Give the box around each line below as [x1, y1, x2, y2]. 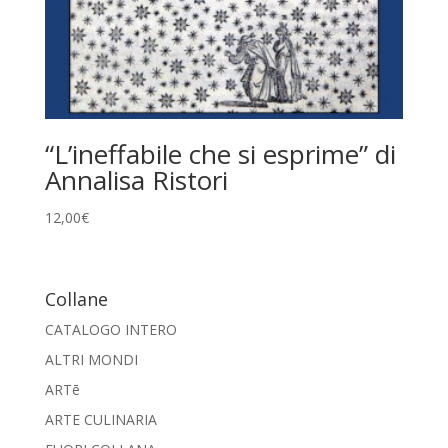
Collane [44, 287, 108, 312]
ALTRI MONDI [44, 350, 138, 370]
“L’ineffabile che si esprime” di [44, 136, 396, 173]
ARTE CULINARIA [44, 410, 157, 430]
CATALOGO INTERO [44, 320, 177, 340]
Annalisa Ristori [44, 162, 228, 199]
